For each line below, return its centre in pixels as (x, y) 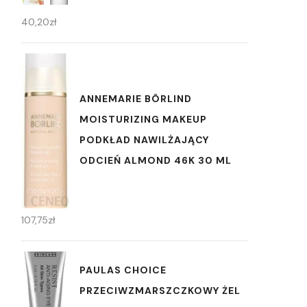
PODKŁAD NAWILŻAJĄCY (144, 139)
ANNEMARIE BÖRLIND (136, 98)
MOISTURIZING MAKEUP (143, 119)
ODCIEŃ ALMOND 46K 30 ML (156, 160)
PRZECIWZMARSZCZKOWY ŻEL (160, 291)
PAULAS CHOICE (123, 270)
